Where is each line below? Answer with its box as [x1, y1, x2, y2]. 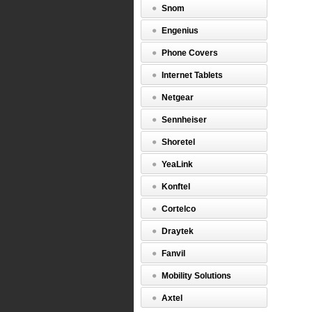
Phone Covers [162, 48, 218, 58]
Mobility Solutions [162, 271, 231, 281]
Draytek [162, 226, 194, 236]
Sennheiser [162, 115, 207, 125]
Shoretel [162, 137, 195, 147]
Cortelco [162, 204, 196, 214]
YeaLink [162, 159, 193, 169]
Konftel [162, 182, 190, 192]
